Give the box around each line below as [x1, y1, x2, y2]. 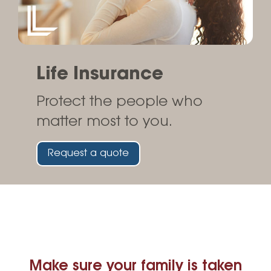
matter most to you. [36, 113, 172, 130]
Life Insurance [36, 64, 163, 84]
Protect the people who [36, 93, 203, 110]
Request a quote [48, 147, 129, 159]
